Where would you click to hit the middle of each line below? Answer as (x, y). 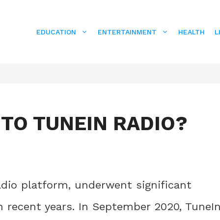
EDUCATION (56, 32)
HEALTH (192, 32)
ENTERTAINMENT (127, 32)
